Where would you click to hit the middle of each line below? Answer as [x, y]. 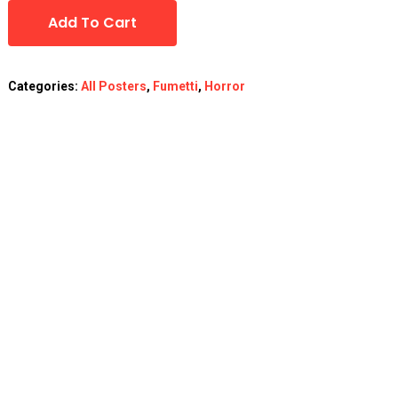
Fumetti [175, 87]
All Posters [113, 87]
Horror [224, 87]
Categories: [44, 87]
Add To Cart [92, 23]
